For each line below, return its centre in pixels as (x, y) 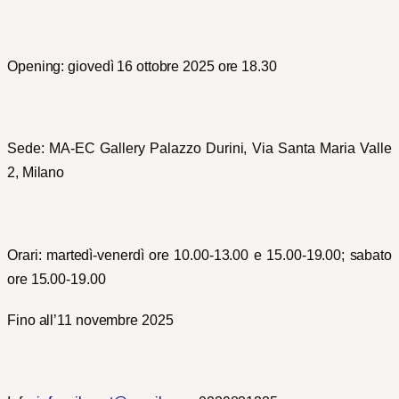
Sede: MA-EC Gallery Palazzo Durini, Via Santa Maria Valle (199, 149)
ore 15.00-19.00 (57, 279)
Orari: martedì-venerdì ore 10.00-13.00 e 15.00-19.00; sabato (199, 255)
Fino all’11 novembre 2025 (90, 320)
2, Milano (36, 173)
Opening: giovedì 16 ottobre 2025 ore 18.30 (142, 67)
